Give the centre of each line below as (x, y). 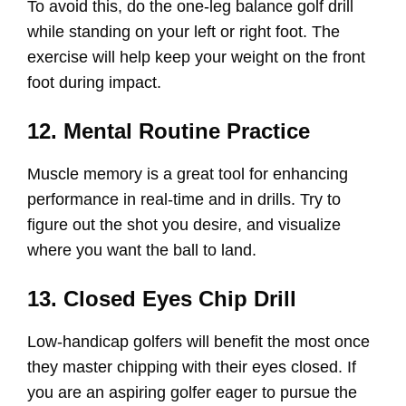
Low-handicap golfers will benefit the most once (198, 342)
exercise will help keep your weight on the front (196, 58)
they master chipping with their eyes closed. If (192, 367)
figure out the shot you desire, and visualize (184, 225)
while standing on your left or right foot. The (184, 32)
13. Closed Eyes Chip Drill (162, 299)
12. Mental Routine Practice (169, 131)
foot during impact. (94, 83)
